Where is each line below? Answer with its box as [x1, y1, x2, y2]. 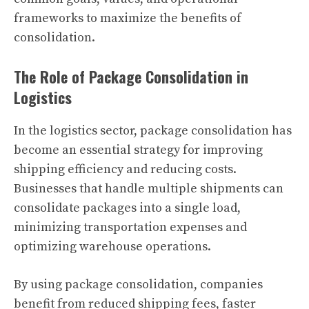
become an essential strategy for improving [14, 142, 263, 158]
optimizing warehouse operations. [14, 239, 211, 255]
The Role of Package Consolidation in [14, 66, 248, 88]
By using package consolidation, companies [14, 277, 263, 292]
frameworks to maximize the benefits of [14, 10, 241, 26]
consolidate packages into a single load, [14, 200, 241, 216]
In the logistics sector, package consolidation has [14, 123, 292, 139]
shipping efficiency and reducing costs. [14, 161, 237, 177]
